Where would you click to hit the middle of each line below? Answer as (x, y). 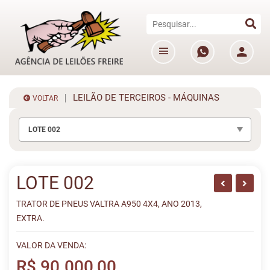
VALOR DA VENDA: (51, 245)
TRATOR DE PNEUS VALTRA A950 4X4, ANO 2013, (109, 204)
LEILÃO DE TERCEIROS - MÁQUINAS (143, 98)
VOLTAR (44, 98)
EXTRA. (30, 218)
